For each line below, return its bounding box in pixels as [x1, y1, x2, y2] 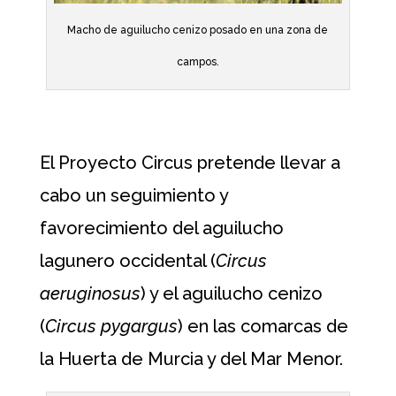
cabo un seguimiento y [39, 185, 228, 207]
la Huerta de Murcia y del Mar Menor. [39, 348, 343, 370]
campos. [176, 56, 219, 69]
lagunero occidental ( [39, 250, 216, 272]
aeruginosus [39, 283, 141, 305]
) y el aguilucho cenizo [140, 283, 323, 305]
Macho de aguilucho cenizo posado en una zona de [67, 24, 329, 37]
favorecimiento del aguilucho [39, 217, 284, 240]
